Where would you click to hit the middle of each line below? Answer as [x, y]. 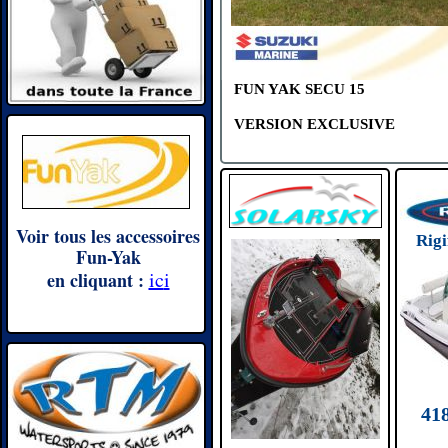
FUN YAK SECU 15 [299, 89]
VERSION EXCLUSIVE [314, 124]
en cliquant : [95, 280]
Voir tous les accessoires [108, 236]
